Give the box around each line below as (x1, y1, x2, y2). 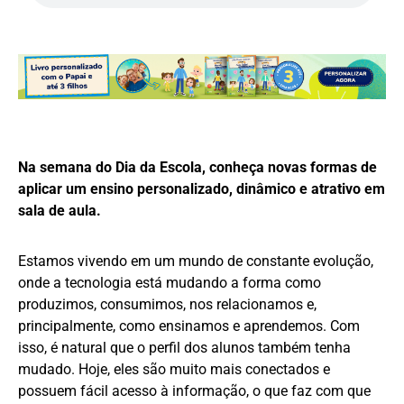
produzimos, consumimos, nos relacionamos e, (18, 296, 317, 314)
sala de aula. (18, 202, 101, 220)
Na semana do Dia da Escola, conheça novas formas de (18, 159, 377, 177)
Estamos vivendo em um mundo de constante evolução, (18, 252, 373, 271)
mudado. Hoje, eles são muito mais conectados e (18, 361, 330, 379)
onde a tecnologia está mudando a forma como (18, 274, 321, 292)
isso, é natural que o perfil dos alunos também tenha (18, 339, 351, 357)
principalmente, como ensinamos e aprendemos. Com (18, 317, 360, 335)
